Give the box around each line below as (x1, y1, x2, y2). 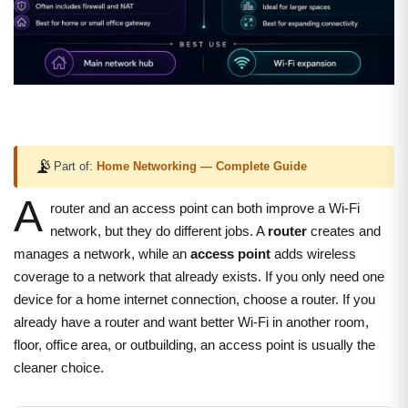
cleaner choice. (14, 359, 104, 375)
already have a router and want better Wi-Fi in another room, (14, 313, 369, 330)
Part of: (54, 158, 97, 173)
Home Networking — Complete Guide (97, 158, 307, 173)
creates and (307, 222, 381, 239)
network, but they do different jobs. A (50, 222, 268, 239)
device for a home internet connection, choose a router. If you (14, 291, 375, 307)
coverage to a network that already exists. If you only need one (14, 268, 384, 284)
